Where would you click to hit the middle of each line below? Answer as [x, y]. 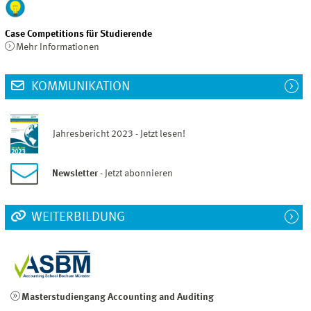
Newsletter [75, 174]
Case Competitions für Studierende [79, 34]
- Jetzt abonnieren [136, 174]
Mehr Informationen [57, 47]
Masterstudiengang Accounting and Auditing [117, 297]
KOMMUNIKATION [79, 86]
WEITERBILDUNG [76, 218]
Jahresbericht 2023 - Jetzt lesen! [113, 134]
